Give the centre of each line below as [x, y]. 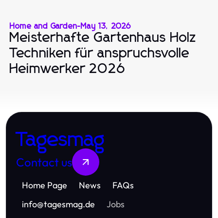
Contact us [44, 162]
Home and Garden [44, 26]
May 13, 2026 [106, 26]
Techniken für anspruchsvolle [100, 53]
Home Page [45, 185]
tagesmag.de [69, 204]
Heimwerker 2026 [68, 69]
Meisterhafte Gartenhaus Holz [103, 38]
